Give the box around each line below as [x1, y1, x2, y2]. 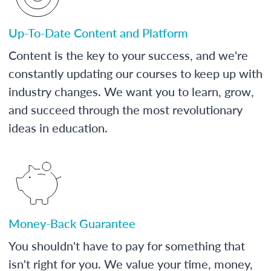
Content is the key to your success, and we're [8, 46, 248, 64]
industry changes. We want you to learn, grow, [8, 82, 254, 100]
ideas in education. [8, 119, 108, 136]
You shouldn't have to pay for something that [8, 237, 245, 254]
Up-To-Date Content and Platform [8, 24, 188, 41]
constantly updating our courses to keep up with [8, 64, 263, 82]
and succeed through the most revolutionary [8, 100, 243, 118]
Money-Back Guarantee [8, 214, 135, 232]
